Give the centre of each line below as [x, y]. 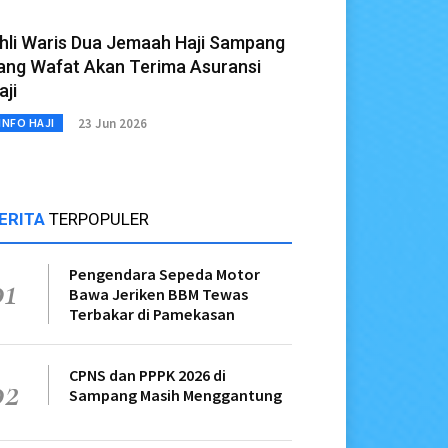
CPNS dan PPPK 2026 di [147, 375]
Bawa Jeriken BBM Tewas [158, 294]
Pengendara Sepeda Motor [164, 274]
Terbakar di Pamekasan [152, 314]
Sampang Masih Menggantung [175, 395]
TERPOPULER [99, 219]
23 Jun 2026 [112, 123]
